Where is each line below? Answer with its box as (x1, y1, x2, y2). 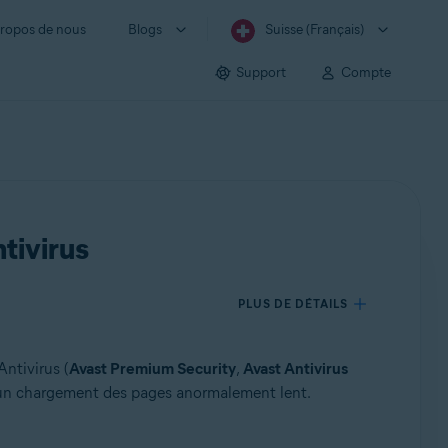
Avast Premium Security (68, 359, 236, 378)
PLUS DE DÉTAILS (238, 296, 349, 311)
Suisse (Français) (265, 21, 364, 38)
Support (236, 63, 286, 81)
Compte (341, 63, 391, 81)
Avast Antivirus (242, 359, 348, 378)
